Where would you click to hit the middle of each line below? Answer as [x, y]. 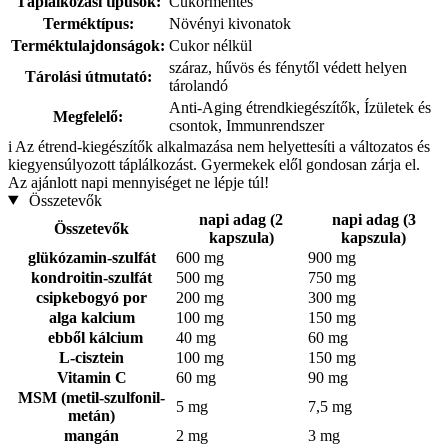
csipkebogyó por [91, 297]
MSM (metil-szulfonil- [91, 397]
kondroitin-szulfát [91, 277]
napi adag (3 [373, 219]
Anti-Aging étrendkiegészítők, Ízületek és [300, 107]
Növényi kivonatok [230, 23]
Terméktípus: [88, 23]
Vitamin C [91, 377]
